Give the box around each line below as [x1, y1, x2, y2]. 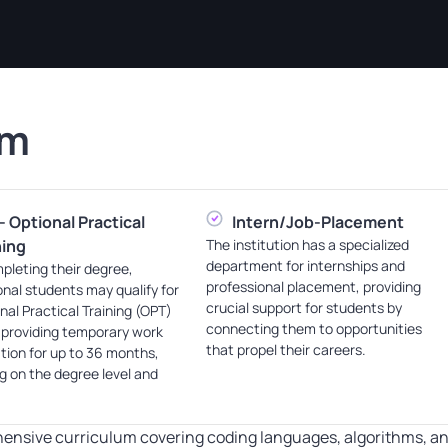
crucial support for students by [205, 298, 402, 318]
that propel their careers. [205, 340, 366, 360]
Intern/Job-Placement [232, 211, 405, 234]
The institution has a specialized [205, 235, 409, 255]
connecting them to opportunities [205, 319, 422, 339]
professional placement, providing [205, 277, 421, 297]
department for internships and [205, 256, 405, 276]
